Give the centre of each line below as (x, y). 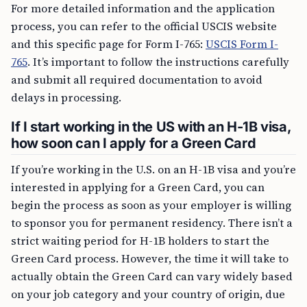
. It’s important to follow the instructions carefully (158, 62)
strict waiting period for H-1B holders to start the (140, 241)
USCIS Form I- (242, 44)
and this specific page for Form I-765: (108, 44)
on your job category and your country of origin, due (148, 294)
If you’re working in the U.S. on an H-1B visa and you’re (153, 169)
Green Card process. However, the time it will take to (150, 258)
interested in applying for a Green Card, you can (138, 187)
